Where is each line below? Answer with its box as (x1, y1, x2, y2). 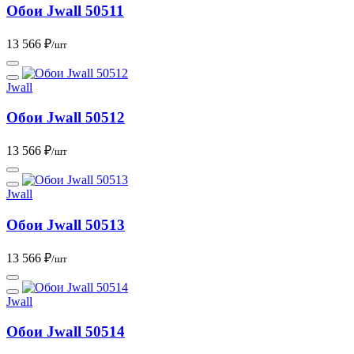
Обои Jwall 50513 (6, 216, 125, 233)
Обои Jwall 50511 (6, 2, 124, 20)
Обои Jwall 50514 (6, 323, 125, 341)
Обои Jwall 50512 (6, 109, 125, 126)
